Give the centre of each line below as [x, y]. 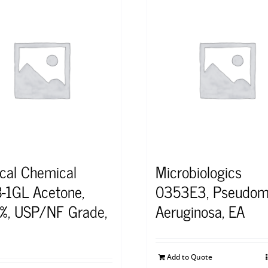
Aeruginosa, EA [200, 211]
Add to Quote [190, 257]
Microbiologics [199, 172]
